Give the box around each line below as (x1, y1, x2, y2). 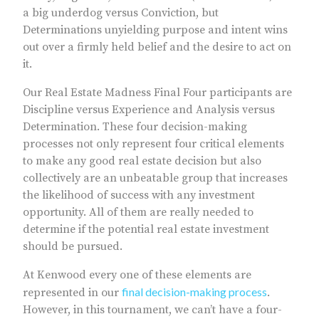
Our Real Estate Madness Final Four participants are (23, 85, 292, 100)
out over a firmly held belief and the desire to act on (23, 40, 291, 55)
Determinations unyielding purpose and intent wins (23, 23, 288, 38)
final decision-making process (122, 285, 267, 299)
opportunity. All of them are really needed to (23, 205, 253, 220)
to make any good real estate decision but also (23, 154, 261, 169)
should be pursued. (23, 239, 122, 254)
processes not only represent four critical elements (23, 137, 284, 152)
